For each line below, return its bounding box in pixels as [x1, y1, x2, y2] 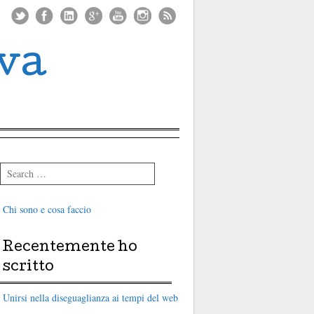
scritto [1, 261, 54, 275]
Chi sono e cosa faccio [2, 203, 91, 216]
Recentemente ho [1, 241, 137, 256]
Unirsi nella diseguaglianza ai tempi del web [2, 290, 178, 304]
